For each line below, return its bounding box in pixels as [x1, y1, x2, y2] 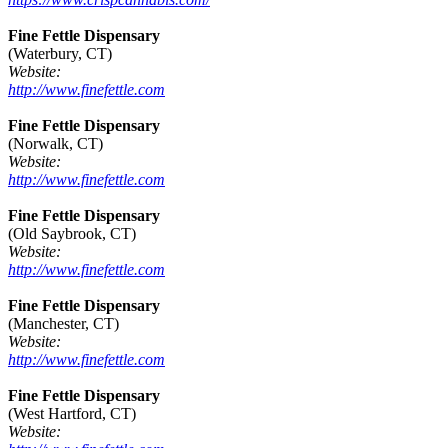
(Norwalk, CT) [8, 135, 103, 153]
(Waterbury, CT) [8, 45, 112, 63]
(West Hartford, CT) [8, 405, 136, 423]
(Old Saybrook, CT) [8, 225, 136, 243]
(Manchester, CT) [8, 315, 119, 333]
